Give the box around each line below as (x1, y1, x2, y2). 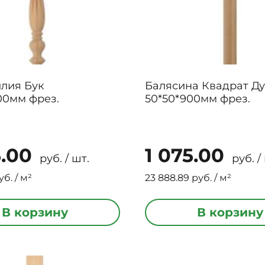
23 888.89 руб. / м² (145, 172, 232, 183)
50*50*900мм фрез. (145, 92, 251, 105)
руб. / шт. (36, 152, 89, 165)
